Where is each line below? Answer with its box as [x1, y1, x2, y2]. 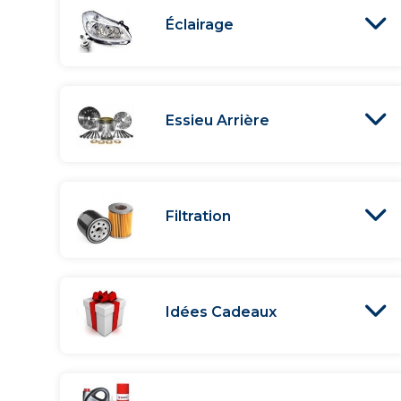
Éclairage [166, 15, 235, 33]
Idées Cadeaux [166, 303, 277, 320]
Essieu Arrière [166, 111, 270, 129]
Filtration [166, 207, 232, 225]
